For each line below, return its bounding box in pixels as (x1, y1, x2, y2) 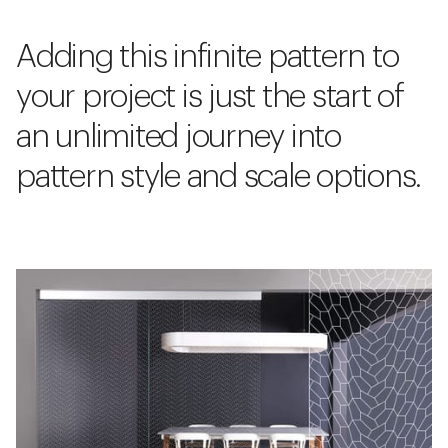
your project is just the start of (16, 81, 404, 114)
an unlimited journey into (16, 121, 341, 154)
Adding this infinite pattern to (16, 41, 399, 74)
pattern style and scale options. (16, 161, 421, 194)
